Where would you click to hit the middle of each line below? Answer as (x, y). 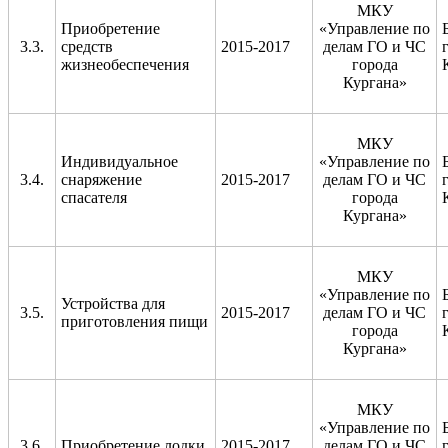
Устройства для (113, 303)
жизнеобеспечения (125, 64)
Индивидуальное (119, 161)
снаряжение (101, 179)
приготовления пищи (134, 321)
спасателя (94, 197)
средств (87, 46)
